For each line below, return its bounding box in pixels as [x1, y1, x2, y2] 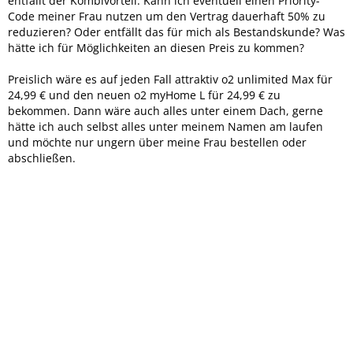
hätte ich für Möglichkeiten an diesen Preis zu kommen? [8, 39, 304, 55]
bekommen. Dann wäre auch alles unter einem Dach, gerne [8, 102, 323, 118]
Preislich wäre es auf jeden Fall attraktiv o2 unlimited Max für [8, 71, 333, 87]
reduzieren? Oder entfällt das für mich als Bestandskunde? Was [8, 24, 345, 39]
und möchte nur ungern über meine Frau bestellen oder [8, 134, 307, 150]
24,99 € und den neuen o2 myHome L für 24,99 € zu [8, 87, 281, 102]
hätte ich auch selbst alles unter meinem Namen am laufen [8, 118, 323, 134]
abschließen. [8, 150, 76, 165]
